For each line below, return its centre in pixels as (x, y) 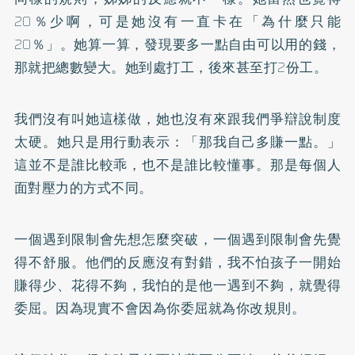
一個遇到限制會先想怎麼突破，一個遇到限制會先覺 (177, 239)
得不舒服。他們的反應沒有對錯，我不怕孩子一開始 (177, 262)
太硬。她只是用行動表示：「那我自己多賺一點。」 (177, 141)
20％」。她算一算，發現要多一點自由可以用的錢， (177, 44)
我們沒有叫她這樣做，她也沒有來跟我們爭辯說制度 (177, 118)
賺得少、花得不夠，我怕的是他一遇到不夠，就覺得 (177, 285)
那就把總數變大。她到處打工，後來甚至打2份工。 (171, 67)
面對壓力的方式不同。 (83, 187)
